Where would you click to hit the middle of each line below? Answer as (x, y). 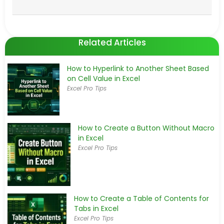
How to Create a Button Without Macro (146, 128)
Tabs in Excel (96, 209)
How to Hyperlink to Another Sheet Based (138, 69)
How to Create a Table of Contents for (141, 199)
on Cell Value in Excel (103, 79)
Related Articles (112, 43)
